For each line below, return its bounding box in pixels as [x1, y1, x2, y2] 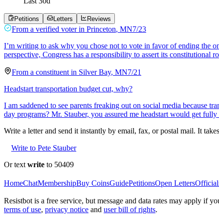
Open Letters [155, 178, 195, 187]
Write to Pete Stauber [11, 143, 76, 152]
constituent [36, 67, 69, 76]
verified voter [36, 24, 77, 33]
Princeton [87, 24, 116, 33]
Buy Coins [76, 178, 109, 187]
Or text [4, 160, 27, 169]
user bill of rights [104, 205, 155, 214]
